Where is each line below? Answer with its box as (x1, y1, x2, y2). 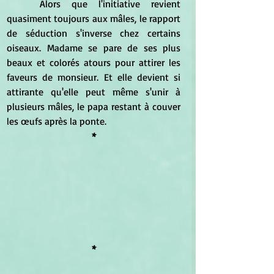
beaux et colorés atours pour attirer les (7, 56, 180, 68)
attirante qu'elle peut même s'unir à (7, 85, 180, 98)
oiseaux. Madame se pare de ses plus (7, 41, 180, 54)
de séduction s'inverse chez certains (7, 26, 180, 39)
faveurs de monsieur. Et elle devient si (7, 70, 180, 83)
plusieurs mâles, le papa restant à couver (7, 100, 180, 113)
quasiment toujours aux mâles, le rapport (7, 12, 180, 24)
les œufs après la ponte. (7, 114, 106, 127)
